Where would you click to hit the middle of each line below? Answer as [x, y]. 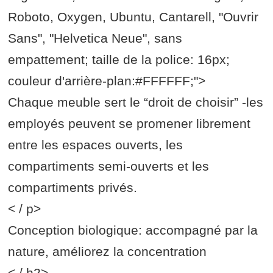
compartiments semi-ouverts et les [109, 166]
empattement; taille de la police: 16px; [119, 60]
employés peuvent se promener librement [129, 124]
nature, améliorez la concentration [108, 252]
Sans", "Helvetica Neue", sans [95, 38]
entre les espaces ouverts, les [96, 145]
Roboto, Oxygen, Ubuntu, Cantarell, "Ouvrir [133, 17]
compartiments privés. [73, 188]
